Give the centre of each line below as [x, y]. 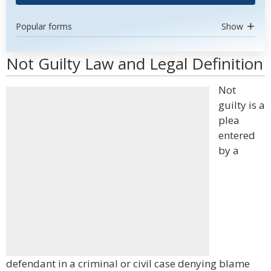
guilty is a [242, 105]
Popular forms [44, 26]
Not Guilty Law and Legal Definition [135, 64]
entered [237, 135]
